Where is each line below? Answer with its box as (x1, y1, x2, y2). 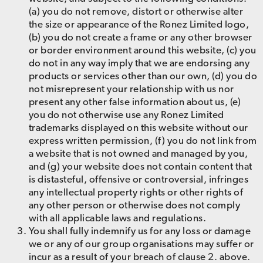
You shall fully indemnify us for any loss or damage (28, 225, 251, 237)
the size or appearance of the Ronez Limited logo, (28, 18, 249, 31)
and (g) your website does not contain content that (28, 160, 252, 173)
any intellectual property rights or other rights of (28, 186, 244, 198)
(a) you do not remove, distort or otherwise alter (28, 5, 244, 18)
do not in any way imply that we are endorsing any (28, 57, 250, 69)
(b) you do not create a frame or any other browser (28, 31, 252, 43)
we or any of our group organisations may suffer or (28, 238, 254, 250)
